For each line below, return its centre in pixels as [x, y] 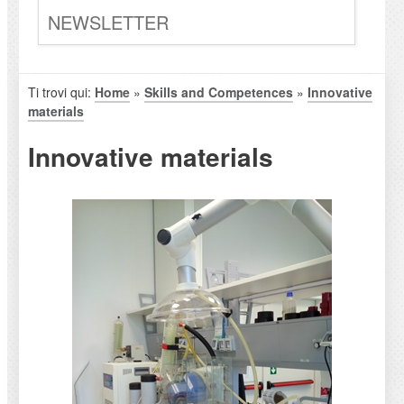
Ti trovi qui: [61, 92]
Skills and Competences [218, 92]
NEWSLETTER [108, 23]
